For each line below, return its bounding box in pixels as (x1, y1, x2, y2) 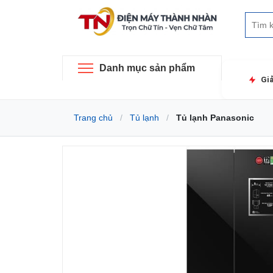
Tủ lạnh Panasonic (176, 113, 254, 122)
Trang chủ (74, 113, 113, 122)
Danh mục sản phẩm (99, 63, 195, 73)
